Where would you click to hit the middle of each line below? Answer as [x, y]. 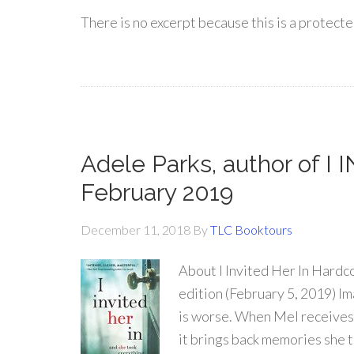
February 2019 [157, 192]
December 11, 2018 [136, 230]
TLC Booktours [251, 230]
